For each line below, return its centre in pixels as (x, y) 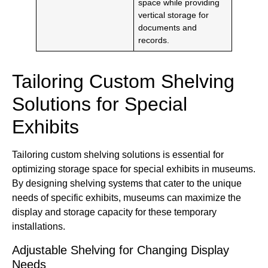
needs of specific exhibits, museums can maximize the (127, 198)
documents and (168, 28)
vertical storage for (174, 15)
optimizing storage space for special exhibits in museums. (134, 169)
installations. (39, 227)
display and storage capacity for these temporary (114, 212)
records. (154, 40)
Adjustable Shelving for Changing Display (121, 250)
